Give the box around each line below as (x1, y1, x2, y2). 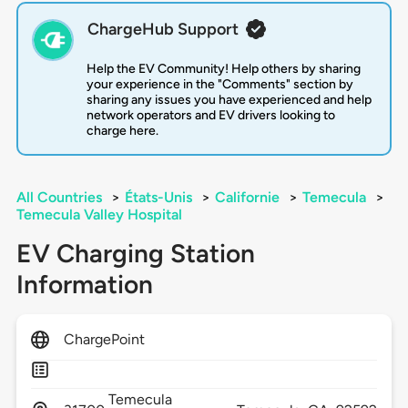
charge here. (86, 123, 158, 139)
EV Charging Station (15, 238, 255, 270)
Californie (214, 189, 280, 207)
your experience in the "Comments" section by (86, 76, 353, 93)
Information (15, 269, 153, 301)
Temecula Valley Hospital (15, 206, 182, 224)
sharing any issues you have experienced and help (86, 92, 372, 108)
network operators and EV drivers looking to (86, 107, 335, 124)
